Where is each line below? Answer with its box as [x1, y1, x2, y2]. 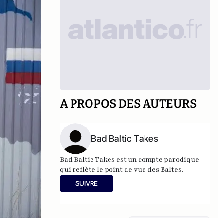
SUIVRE [75, 179, 98, 187]
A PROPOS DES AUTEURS [60, 97, 197, 110]
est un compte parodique [115, 155, 200, 164]
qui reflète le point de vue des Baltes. [60, 165, 185, 174]
